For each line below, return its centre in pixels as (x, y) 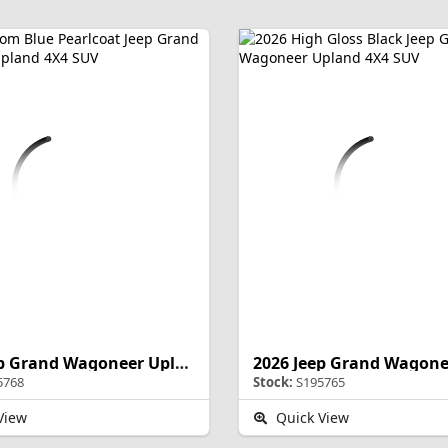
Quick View (310, 418)
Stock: (273, 382)
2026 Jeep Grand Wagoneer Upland (181, 363)
